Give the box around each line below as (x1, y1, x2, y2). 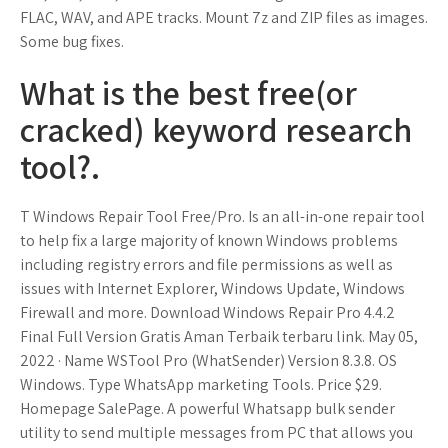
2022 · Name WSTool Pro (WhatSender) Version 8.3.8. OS (20, 350, 397, 371)
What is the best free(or (20, 70, 357, 115)
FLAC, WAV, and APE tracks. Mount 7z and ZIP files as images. (20, 7, 428, 28)
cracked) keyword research (20, 107, 412, 152)
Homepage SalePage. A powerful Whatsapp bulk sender (20, 398, 395, 419)
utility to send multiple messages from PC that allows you (20, 422, 413, 443)
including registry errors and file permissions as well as (20, 254, 393, 275)
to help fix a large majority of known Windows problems (20, 230, 398, 251)
